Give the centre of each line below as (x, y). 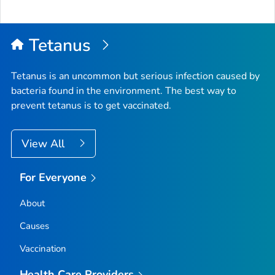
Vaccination (43, 249)
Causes (34, 226)
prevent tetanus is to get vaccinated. (91, 105)
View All (45, 143)
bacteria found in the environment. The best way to (124, 91)
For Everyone (53, 177)
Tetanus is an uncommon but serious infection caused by (135, 76)
